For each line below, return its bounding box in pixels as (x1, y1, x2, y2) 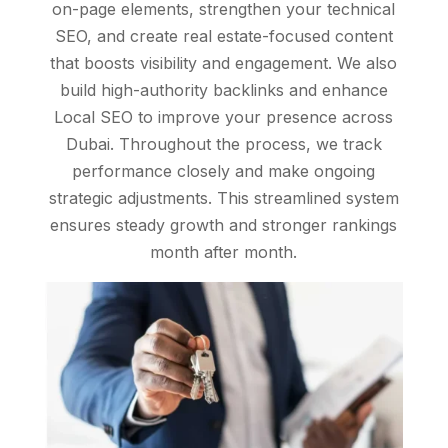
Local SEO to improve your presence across (54, 107, 394, 128)
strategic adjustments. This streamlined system (48, 188, 399, 209)
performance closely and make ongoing (72, 161, 376, 182)
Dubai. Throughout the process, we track (65, 134, 382, 155)
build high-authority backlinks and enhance (59, 80, 388, 101)
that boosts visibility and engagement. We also (50, 53, 398, 74)
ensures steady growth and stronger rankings (50, 215, 398, 236)
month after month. (150, 242, 298, 263)
